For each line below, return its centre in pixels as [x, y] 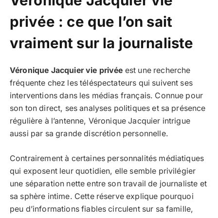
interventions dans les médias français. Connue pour [107, 96]
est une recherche [157, 71]
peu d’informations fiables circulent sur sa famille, [102, 209]
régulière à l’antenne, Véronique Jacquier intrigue [100, 121]
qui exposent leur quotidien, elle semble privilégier [103, 171]
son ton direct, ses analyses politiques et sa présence [108, 109]
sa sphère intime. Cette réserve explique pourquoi [102, 196]
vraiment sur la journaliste [102, 43]
